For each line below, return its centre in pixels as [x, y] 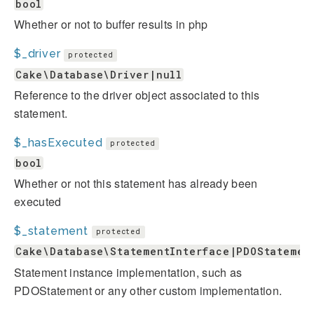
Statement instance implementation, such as [128, 272]
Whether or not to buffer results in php [111, 25]
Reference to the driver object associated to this [137, 95]
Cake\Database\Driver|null [99, 74]
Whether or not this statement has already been [136, 184]
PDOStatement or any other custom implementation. [148, 290]
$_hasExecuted [59, 142]
